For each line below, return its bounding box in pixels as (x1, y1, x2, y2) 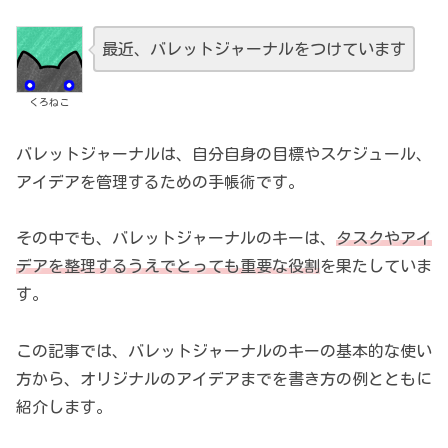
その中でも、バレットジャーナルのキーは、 (16, 230, 336, 247)
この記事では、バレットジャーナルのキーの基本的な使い (16, 343, 432, 360)
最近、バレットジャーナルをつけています (101, 41, 406, 58)
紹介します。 (16, 399, 112, 416)
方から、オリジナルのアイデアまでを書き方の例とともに (16, 371, 432, 388)
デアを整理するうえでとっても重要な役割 (16, 258, 320, 275)
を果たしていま (320, 258, 432, 275)
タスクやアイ (336, 230, 432, 247)
